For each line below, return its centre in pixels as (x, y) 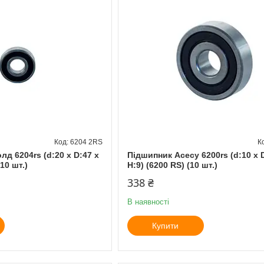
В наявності (148, 202)
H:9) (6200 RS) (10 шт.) (172, 165)
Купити (166, 225)
